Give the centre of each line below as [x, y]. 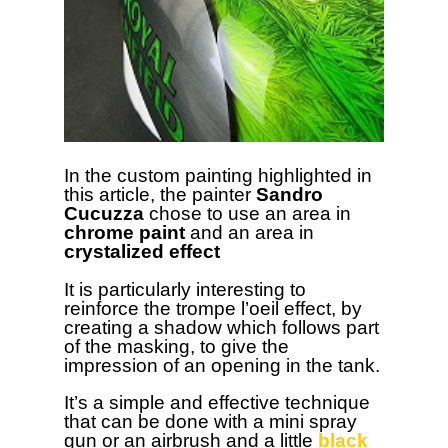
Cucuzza [106, 214]
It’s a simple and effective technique [217, 403]
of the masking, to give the [176, 346]
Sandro [289, 195]
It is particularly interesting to [185, 289]
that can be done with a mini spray [210, 422]
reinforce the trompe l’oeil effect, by [213, 308]
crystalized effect [142, 252]
